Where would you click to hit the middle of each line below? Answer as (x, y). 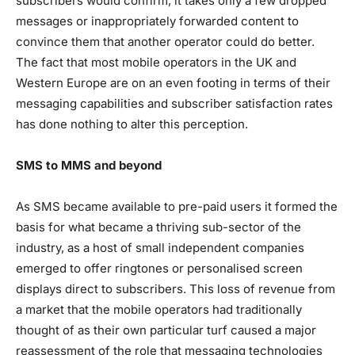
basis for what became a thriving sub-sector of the (158, 227)
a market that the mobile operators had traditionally (159, 309)
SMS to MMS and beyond (89, 165)
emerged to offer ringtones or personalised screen (159, 268)
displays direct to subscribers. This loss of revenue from (176, 288)
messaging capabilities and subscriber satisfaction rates (174, 103)
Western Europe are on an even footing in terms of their (173, 82)
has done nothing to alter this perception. (132, 124)
